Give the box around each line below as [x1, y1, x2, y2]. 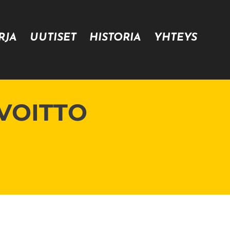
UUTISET [30, 32, 77, 44]
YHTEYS [154, 32, 198, 44]
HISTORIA [89, 32, 142, 44]
